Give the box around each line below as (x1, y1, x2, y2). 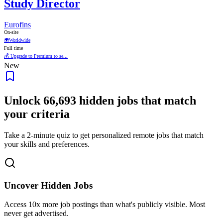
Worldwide (9, 37, 30, 43)
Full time (4, 45, 23, 51)
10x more (28, 200, 58, 209)
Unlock (4, 94, 43, 107)
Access (4, 200, 28, 209)
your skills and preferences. (4, 139, 90, 148)
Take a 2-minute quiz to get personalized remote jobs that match (4, 130, 204, 139)
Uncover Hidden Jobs (4, 180, 93, 191)
